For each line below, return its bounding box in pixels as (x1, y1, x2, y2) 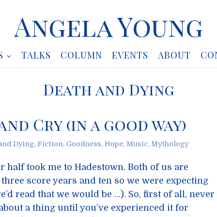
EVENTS (111, 49, 148, 61)
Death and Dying (43, 79, 174, 99)
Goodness (66, 140, 101, 148)
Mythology (151, 140, 188, 148)
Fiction (37, 140, 63, 148)
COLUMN (60, 49, 102, 61)
